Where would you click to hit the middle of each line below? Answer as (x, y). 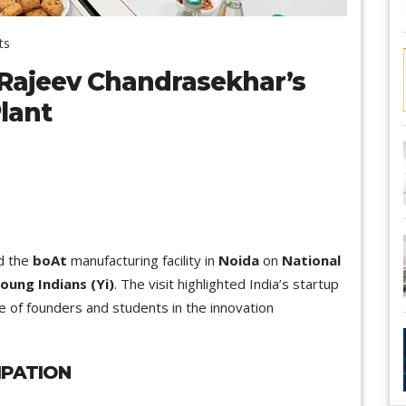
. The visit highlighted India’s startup (227, 283)
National (311, 260)
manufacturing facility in (143, 260)
